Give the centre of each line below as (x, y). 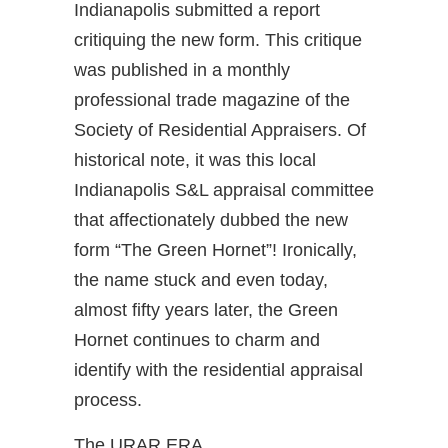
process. (108, 400)
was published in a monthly (182, 70)
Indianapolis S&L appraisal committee (224, 190)
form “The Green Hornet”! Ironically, (215, 250)
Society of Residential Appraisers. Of (220, 130)
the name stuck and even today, (201, 280)
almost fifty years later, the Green (206, 310)
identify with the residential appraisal (218, 370)
